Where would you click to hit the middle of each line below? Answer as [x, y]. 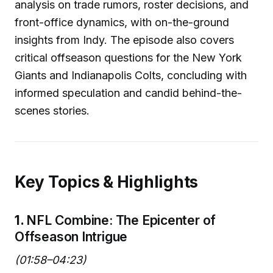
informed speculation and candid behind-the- [128, 93]
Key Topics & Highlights [106, 182]
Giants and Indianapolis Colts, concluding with [131, 75]
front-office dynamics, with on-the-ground [122, 22]
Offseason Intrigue [71, 237]
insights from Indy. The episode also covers [124, 40]
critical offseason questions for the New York [128, 57]
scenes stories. [52, 110]
